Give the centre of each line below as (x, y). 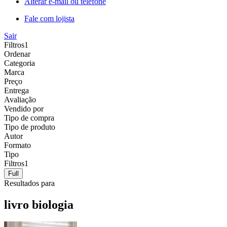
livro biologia (39, 204)
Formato (17, 145)
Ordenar (17, 54)
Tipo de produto (30, 127)
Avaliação (20, 99)
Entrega (16, 90)
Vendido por (24, 108)
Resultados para (29, 183)
